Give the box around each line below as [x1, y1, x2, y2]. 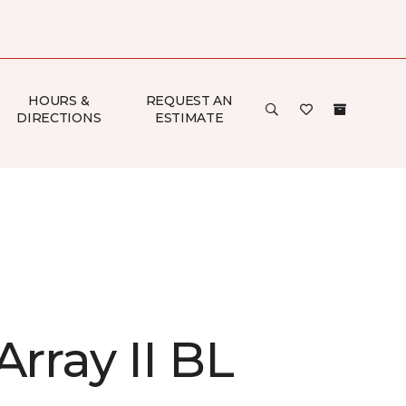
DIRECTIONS [16, 110, 101, 126]
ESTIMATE [154, 110, 224, 126]
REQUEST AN [145, 92, 233, 109]
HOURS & [28, 92, 90, 109]
